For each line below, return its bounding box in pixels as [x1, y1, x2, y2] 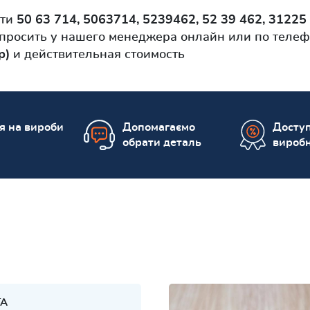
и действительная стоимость [10, 48, 185, 62]
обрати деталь [122, 137, 201, 149]
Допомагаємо [122, 122, 195, 134]
